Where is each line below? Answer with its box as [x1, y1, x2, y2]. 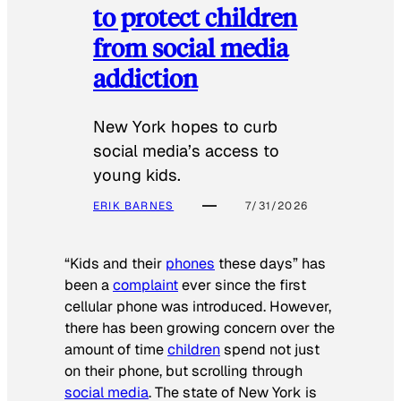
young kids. [93, 164, 181, 185]
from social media [93, 30, 288, 64]
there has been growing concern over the [64, 319, 335, 338]
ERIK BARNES [93, 198, 175, 213]
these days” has [215, 254, 326, 274]
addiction [93, 61, 198, 95]
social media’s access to [93, 140, 279, 161]
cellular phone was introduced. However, [64, 297, 331, 317]
